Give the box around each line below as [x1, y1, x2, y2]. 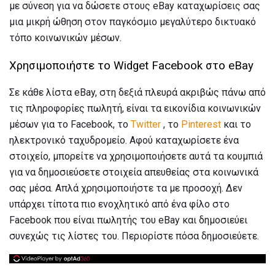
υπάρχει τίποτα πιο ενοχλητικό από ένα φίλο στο [9, 198, 230, 211]
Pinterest [181, 118, 221, 131]
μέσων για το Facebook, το [9, 118, 131, 131]
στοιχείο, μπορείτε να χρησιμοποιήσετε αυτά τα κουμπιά [9, 150, 263, 163]
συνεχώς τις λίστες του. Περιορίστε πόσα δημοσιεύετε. [9, 230, 259, 242]
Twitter [131, 118, 161, 131]
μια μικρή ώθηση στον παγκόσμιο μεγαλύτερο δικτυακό [9, 15, 256, 28]
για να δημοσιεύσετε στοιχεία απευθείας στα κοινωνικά [9, 166, 258, 179]
